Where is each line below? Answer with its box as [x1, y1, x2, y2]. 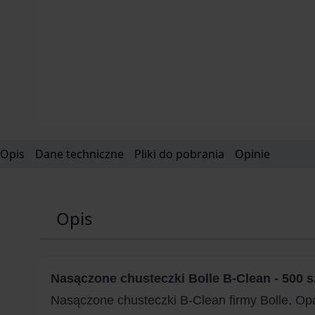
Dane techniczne [35, 146, 124, 162]
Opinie [235, 146, 270, 162]
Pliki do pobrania [134, 146, 224, 162]
